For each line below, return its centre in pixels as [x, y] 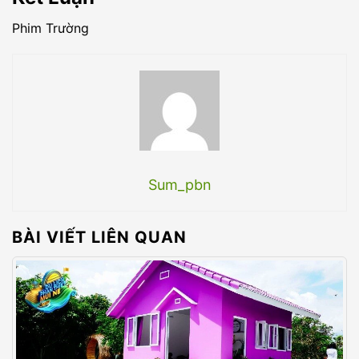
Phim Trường [50, 28]
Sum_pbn [179, 184]
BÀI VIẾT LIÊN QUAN [99, 237]
